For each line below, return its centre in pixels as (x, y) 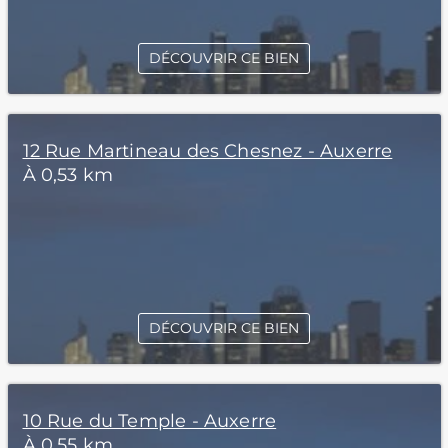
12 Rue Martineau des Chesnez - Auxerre (207, 151)
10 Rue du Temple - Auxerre (149, 421)
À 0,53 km (68, 175)
